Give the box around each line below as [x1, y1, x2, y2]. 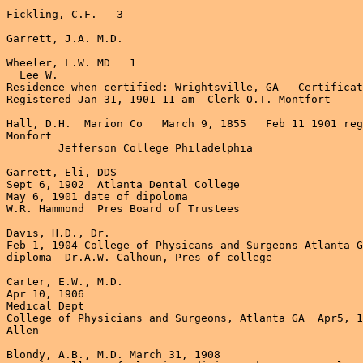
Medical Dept [6, 299, 84, 312]
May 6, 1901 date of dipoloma [6, 190, 188, 203]
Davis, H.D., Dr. [6, 226, 110, 239]
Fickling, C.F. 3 [6, 7, 123, 20]
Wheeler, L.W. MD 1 [6, 56, 136, 69]
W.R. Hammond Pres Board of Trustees [6, 202, 240, 215]
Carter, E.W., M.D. [6, 275, 123, 288]
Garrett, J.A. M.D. [6, 32, 123, 45]
